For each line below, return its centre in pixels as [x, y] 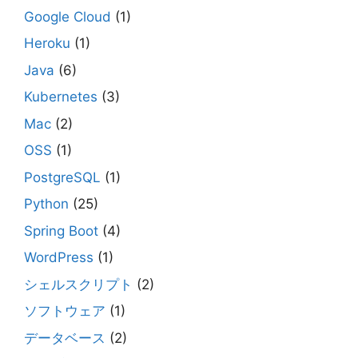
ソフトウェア [65, 311]
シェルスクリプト [78, 284]
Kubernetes [61, 97]
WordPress [59, 257]
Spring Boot [61, 231]
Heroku [47, 43]
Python [46, 204]
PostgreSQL [62, 177]
